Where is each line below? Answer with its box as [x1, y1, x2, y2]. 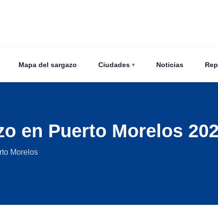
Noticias [156, 60, 183, 69]
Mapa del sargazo [18, 60, 77, 69]
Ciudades [98, 60, 130, 69]
